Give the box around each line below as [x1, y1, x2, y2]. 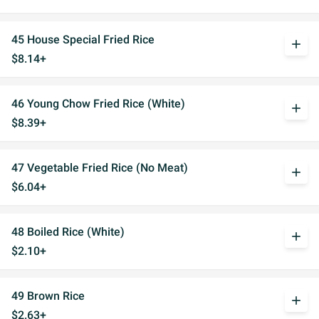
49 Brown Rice [11, 289, 85, 303]
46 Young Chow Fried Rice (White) [11, 97, 185, 110]
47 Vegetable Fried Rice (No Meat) [11, 161, 188, 174]
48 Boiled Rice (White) [11, 225, 125, 239]
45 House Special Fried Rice [11, 33, 155, 46]
